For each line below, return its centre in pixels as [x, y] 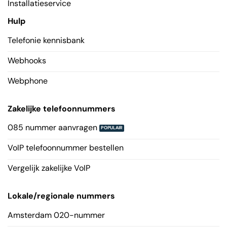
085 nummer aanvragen [52, 128]
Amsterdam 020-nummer [56, 215]
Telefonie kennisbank [46, 40]
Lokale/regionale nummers [61, 196]
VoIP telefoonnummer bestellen [65, 148]
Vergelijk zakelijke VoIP [49, 168]
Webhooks [27, 60]
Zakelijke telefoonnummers [61, 108]
